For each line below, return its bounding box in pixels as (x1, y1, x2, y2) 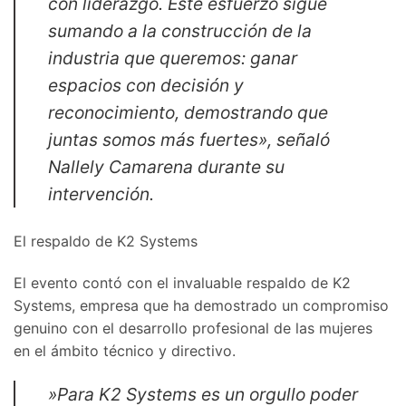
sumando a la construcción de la (48, 19, 312, 42)
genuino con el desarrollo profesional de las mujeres (14, 318, 372, 337)
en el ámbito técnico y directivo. (14, 341, 236, 360)
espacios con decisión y (48, 73, 244, 96)
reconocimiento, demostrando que (48, 101, 328, 123)
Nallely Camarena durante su (48, 155, 285, 178)
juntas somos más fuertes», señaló (48, 128, 330, 150)
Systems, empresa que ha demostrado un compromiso (14, 295, 389, 314)
